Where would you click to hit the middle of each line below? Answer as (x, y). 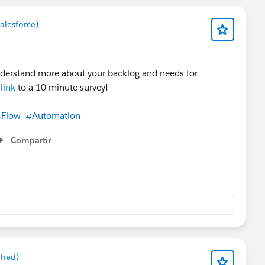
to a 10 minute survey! (64, 87)
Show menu (28, 146)
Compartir (31, 140)
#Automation (53, 115)
